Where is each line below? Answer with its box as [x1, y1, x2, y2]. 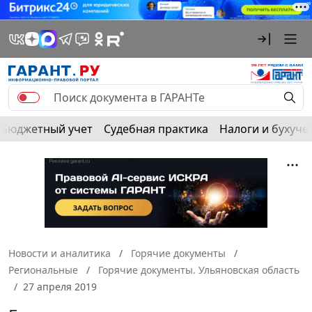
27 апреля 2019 [23, 279, 97, 293]
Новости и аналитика [8, 246, 111, 260]
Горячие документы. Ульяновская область [98, 263, 299, 276]
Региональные [8, 263, 78, 276]
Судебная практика [104, 120, 208, 136]
